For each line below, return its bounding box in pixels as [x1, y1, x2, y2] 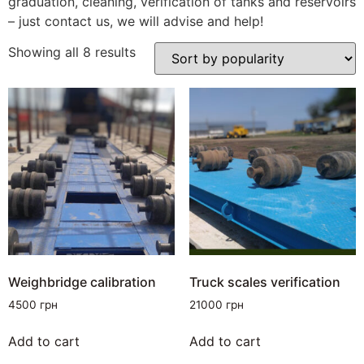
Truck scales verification [188, 273, 340, 290]
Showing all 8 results [8, 44, 136, 61]
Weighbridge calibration [8, 273, 156, 290]
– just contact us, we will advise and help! [8, 13, 263, 29]
